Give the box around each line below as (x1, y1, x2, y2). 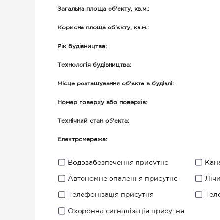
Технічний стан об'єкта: (57, 118, 129, 124)
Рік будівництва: (57, 44, 107, 49)
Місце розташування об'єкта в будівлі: (57, 81, 174, 86)
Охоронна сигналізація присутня (68, 208, 184, 214)
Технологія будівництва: (57, 62, 131, 68)
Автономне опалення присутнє (68, 176, 178, 182)
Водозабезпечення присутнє (68, 160, 168, 165)
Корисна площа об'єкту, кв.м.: (57, 25, 149, 30)
